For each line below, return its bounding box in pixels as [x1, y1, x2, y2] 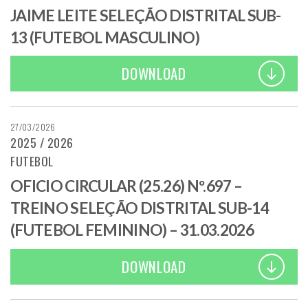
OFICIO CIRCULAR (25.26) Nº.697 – [10, 177, 243, 196]
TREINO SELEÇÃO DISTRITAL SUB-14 [10, 199, 269, 218]
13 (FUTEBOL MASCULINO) [10, 27, 199, 47]
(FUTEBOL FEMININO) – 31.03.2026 [10, 221, 254, 240]
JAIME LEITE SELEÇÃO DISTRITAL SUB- [10, 5, 281, 25]
